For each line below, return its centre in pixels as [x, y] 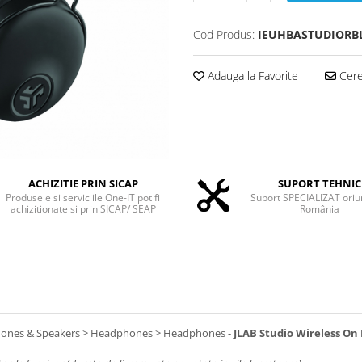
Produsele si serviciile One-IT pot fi [83, 197]
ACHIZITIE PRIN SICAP [83, 183]
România [319, 208]
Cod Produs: [224, 34]
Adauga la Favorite [251, 76]
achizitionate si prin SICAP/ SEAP [83, 208]
